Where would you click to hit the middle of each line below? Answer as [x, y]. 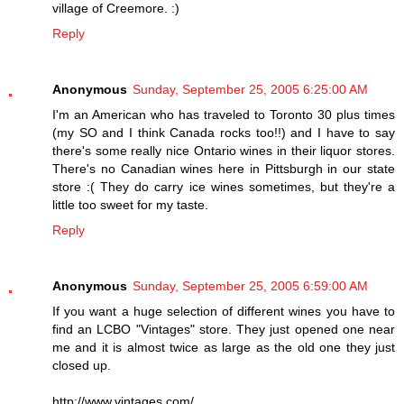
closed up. [82, 366]
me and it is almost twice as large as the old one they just [224, 348]
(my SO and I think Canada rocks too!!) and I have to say [224, 133]
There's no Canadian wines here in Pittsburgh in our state [224, 169]
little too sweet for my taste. [130, 205]
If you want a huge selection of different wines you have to [224, 312]
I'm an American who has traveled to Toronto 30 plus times [224, 115]
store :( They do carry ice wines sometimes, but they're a [224, 187]
